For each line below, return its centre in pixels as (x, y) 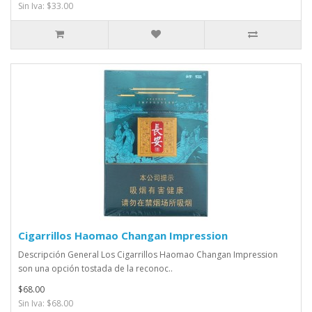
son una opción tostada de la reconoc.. (95, 269)
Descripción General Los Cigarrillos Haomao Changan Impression (148, 255)
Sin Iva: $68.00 (46, 304)
